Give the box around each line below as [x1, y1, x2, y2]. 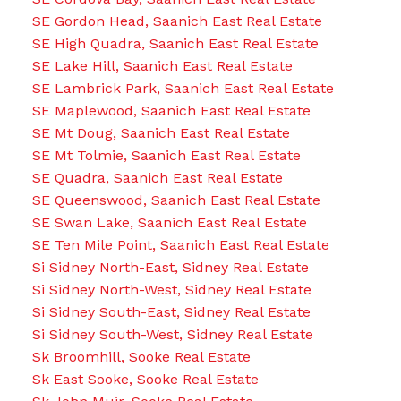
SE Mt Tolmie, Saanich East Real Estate [31, 147, 301, 165]
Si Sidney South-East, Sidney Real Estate [31, 303, 311, 321]
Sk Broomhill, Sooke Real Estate [31, 348, 251, 366]
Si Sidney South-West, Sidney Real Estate [31, 326, 313, 344]
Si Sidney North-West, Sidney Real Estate [31, 281, 311, 299]
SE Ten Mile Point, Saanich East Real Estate [31, 236, 329, 254]
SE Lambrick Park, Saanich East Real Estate [31, 80, 334, 98]
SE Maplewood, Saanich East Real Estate [31, 102, 311, 120]
